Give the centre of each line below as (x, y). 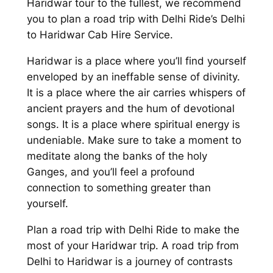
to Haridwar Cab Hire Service (98, 35)
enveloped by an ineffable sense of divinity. (133, 77)
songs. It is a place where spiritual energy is (133, 125)
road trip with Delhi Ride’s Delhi (169, 19)
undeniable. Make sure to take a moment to (134, 140)
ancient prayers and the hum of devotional (130, 109)
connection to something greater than (119, 188)
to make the (208, 229)
